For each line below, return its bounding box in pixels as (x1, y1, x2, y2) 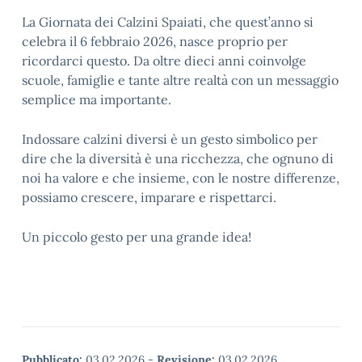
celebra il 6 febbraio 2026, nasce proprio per (22, 33, 288, 49)
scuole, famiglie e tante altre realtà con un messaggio (22, 72, 339, 88)
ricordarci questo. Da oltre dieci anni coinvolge (22, 53, 306, 69)
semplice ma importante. (22, 91, 171, 107)
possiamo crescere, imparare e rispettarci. (22, 189, 276, 205)
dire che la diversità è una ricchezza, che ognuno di (22, 150, 334, 166)
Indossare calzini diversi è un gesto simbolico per (22, 131, 318, 147)
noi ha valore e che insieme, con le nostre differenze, (22, 170, 339, 186)
